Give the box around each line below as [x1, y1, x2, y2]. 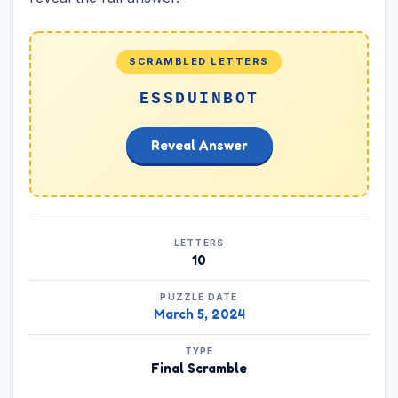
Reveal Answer [150, 137, 248, 154]
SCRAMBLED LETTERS [129, 55, 269, 68]
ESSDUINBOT [139, 90, 259, 107]
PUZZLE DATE [160, 291, 238, 302]
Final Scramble [151, 360, 247, 377]
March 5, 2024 [153, 306, 245, 322]
